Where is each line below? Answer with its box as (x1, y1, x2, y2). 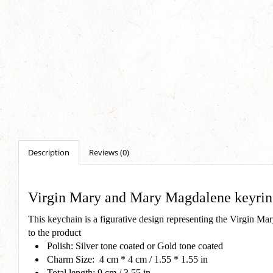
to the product (28, 227, 81, 238)
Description (28, 147, 69, 158)
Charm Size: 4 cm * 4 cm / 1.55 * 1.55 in (47, 254, 213, 264)
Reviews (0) (89, 147, 129, 158)
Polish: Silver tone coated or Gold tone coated (47, 241, 225, 251)
